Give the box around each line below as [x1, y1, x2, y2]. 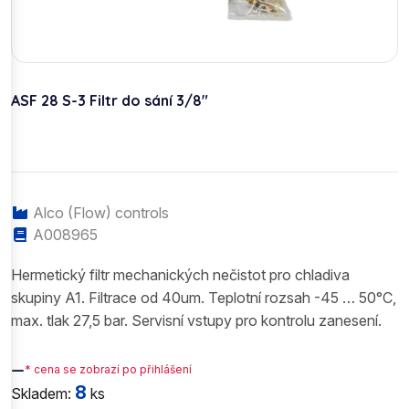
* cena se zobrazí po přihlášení [25, 362, 192, 377]
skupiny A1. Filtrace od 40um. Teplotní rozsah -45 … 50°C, [11, 288, 396, 307]
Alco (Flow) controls [29, 203, 169, 222]
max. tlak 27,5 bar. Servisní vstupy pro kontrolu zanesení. [11, 310, 382, 330]
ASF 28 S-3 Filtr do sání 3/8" [11, 90, 208, 110]
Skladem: [11, 383, 75, 403]
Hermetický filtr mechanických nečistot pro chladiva [11, 265, 350, 284]
